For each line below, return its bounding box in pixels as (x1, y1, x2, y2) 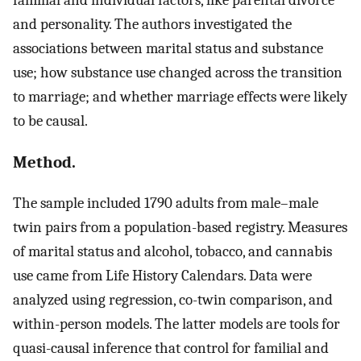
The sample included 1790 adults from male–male (13, 194, 318, 213)
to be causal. (13, 111, 88, 130)
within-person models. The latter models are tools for (13, 315, 340, 334)
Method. (13, 152, 76, 172)
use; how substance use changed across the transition (13, 63, 342, 81)
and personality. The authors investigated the (13, 15, 292, 33)
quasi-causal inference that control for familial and (13, 339, 329, 358)
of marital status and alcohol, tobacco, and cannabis (13, 243, 332, 261)
